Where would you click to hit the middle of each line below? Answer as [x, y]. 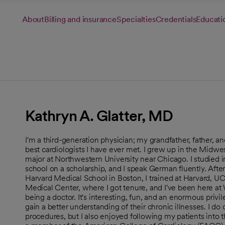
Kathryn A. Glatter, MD [99, 115]
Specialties [136, 19]
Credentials [176, 19]
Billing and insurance [80, 19]
